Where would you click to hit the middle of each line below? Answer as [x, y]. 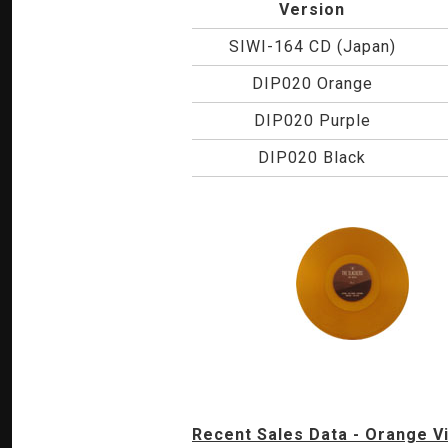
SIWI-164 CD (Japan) [312, 46]
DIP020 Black [312, 157]
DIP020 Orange [312, 83]
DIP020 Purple [312, 120]
